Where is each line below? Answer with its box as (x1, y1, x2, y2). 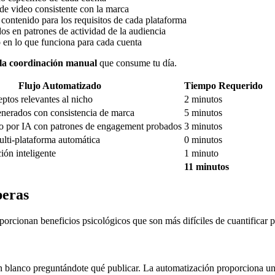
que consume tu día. (97, 57, 177, 68)
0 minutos (184, 134, 222, 145)
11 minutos (184, 161, 229, 172)
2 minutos (184, 93, 222, 104)
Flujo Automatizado (18, 80, 101, 91)
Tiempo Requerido (184, 80, 263, 91)
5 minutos (184, 107, 222, 118)
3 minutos (184, 120, 222, 131)
